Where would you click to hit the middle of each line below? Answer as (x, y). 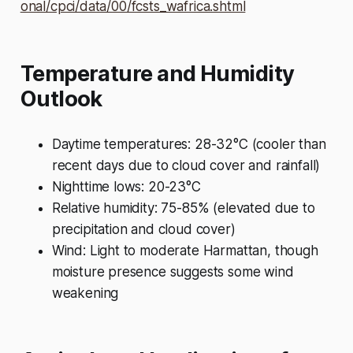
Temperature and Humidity (157, 74)
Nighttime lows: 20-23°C (126, 187)
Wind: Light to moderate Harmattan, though (185, 251)
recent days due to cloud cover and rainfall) (186, 165)
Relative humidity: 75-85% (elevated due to (183, 208)
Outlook (61, 99)
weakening (85, 293)
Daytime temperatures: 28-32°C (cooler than (189, 144)
